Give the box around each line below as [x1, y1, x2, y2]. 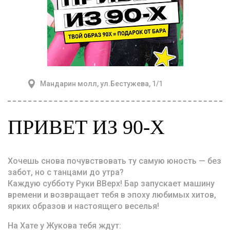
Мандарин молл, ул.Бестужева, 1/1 [40, 80, 163, 88]
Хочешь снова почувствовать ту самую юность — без [8, 156, 221, 166]
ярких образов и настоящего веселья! [8, 201, 159, 211]
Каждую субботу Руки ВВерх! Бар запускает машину [8, 179, 215, 188]
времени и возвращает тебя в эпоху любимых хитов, [8, 190, 216, 200]
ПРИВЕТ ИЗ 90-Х [8, 116, 165, 139]
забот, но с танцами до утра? [8, 167, 124, 177]
